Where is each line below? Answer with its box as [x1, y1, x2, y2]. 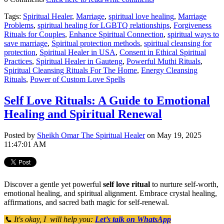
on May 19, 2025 [145, 130, 201, 139]
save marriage [4, 38, 47, 47]
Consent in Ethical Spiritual [119, 47, 206, 56]
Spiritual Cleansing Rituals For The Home [4, 65, 137, 74]
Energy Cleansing [141, 65, 197, 74]
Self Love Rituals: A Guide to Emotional [4, 93, 210, 107]
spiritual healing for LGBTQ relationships [37, 20, 169, 29]
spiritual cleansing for [144, 38, 211, 47]
